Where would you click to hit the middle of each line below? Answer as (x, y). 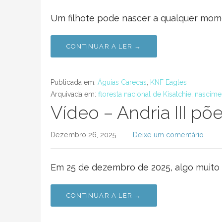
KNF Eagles (168, 82)
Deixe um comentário (168, 135)
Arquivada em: (74, 94)
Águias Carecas (122, 82)
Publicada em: (74, 82)
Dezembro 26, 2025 (83, 135)
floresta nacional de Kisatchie (145, 94)
